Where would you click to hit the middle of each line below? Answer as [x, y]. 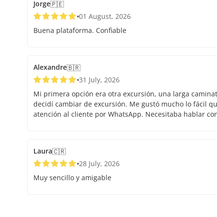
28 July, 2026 [99, 164]
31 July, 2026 [99, 80]
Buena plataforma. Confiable [80, 31]
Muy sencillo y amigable [72, 178]
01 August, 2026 [105, 16]
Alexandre [50, 67]
